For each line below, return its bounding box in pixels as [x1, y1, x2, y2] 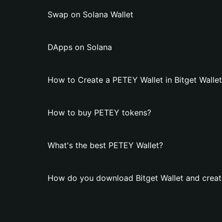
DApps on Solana [48, 42, 112, 52]
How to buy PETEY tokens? [48, 108, 151, 117]
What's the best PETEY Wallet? [48, 140, 163, 150]
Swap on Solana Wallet [48, 9, 133, 19]
